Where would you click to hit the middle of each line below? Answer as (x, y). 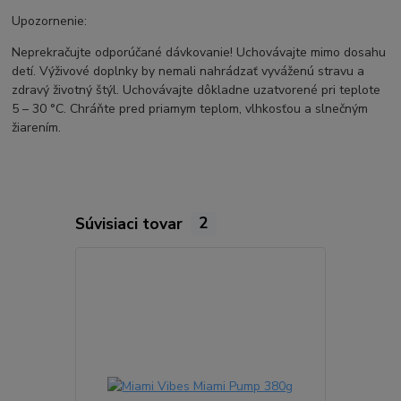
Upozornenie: (50, 21)
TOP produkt (368, 266)
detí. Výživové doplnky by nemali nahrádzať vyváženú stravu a (188, 72)
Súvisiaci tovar (131, 223)
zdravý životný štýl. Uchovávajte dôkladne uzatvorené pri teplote (196, 90)
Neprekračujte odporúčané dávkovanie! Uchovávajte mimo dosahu (199, 53)
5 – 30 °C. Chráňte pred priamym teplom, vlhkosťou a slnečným (190, 109)
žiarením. (37, 128)
